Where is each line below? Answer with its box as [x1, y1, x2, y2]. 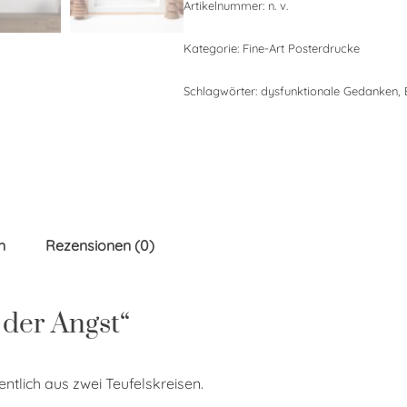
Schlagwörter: [183, 84, 261, 99]
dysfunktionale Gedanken [260, 84, 398, 99]
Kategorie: [183, 41, 243, 56]
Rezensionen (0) [45, 235, 154, 254]
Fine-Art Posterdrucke [242, 41, 360, 56]
